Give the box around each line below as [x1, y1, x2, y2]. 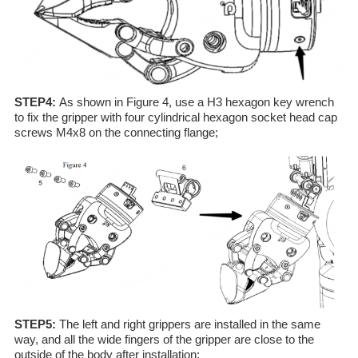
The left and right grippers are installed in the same [58, 317, 320, 332]
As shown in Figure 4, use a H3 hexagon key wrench [58, 94, 334, 109]
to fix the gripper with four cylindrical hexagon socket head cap [14, 109, 337, 124]
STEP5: [14, 317, 59, 332]
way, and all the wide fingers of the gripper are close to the [14, 332, 314, 347]
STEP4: [14, 94, 59, 109]
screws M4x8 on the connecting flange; [14, 125, 218, 139]
